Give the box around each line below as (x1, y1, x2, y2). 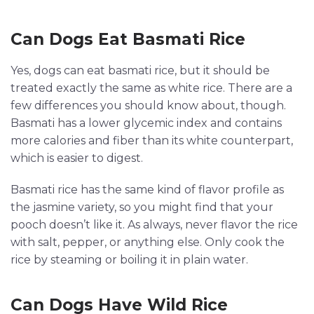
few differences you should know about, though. (11, 99, 286, 113)
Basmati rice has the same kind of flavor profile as (11, 183, 284, 197)
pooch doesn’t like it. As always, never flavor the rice (11, 218, 298, 232)
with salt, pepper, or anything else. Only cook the (11, 235, 285, 250)
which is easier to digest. (11, 151, 143, 165)
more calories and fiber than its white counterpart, (11, 134, 293, 148)
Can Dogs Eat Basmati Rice (11, 29, 245, 50)
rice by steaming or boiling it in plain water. (11, 253, 248, 267)
